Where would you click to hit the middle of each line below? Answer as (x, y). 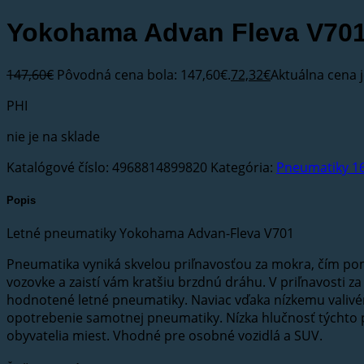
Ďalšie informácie (50, 301)
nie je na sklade (53, 69)
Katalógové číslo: (59, 100)
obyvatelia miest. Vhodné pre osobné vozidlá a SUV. (165, 268)
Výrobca (124, 350)
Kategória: (243, 100)
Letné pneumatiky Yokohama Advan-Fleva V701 (150, 166)
